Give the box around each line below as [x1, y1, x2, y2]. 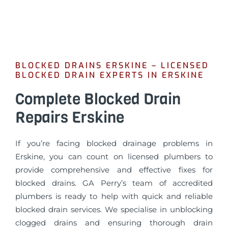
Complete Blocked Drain [15, 89, 181, 109]
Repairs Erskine [15, 107, 124, 128]
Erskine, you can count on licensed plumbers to [15, 151, 213, 161]
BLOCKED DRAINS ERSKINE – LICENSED [15, 60, 209, 71]
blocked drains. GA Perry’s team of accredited [15, 178, 213, 188]
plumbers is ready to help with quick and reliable [15, 191, 213, 201]
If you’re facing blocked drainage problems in [15, 138, 213, 148]
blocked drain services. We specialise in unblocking [15, 204, 213, 214]
